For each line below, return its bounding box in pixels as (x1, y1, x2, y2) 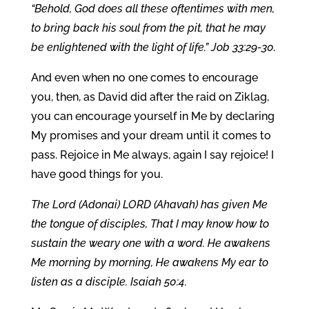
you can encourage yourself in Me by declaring (30, 110, 275, 123)
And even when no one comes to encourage (30, 71, 258, 84)
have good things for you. (30, 168, 163, 181)
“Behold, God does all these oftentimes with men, (30, 2, 275, 15)
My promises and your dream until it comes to (30, 129, 271, 142)
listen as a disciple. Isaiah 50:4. (30, 275, 187, 288)
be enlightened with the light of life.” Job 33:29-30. (30, 41, 276, 54)
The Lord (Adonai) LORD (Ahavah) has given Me (30, 198, 268, 211)
